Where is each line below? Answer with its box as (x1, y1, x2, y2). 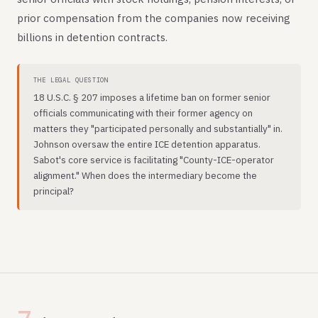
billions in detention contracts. (17, 31, 168, 44)
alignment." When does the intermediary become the (33, 169, 257, 182)
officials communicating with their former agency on (33, 106, 253, 119)
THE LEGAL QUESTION (33, 76, 109, 84)
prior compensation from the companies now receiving (17, 11, 290, 25)
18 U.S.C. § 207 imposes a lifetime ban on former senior (33, 91, 270, 104)
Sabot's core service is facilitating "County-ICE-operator (33, 153, 274, 166)
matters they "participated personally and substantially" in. (33, 122, 283, 135)
